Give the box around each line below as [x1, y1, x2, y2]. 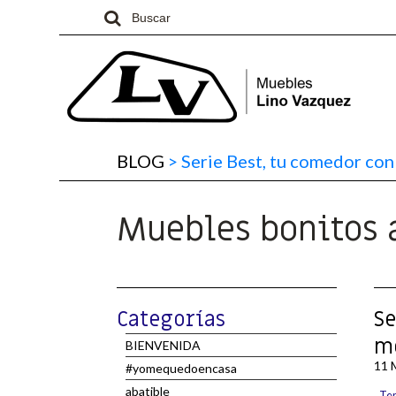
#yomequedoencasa [126, 361, 237, 376]
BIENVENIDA [126, 338, 201, 353]
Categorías [117, 306, 225, 333]
